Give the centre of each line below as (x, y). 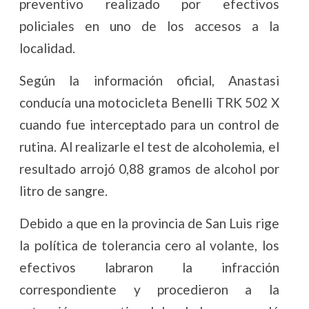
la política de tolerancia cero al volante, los (149, 246)
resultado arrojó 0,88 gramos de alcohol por (149, 169)
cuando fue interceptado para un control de (149, 125)
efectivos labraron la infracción (149, 268)
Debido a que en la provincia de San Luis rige (149, 223)
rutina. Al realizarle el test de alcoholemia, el (149, 147)
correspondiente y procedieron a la (149, 290)
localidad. (48, 48)
